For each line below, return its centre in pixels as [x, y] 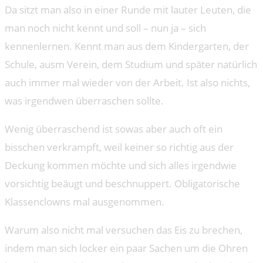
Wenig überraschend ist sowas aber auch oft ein [114, 129]
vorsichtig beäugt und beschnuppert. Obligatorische [122, 183]
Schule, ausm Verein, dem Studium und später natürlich [131, 64]
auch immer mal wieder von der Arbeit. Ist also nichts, [127, 82]
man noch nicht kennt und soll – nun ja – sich [105, 28]
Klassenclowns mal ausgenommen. [85, 201]
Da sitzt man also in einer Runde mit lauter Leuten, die [128, 9]
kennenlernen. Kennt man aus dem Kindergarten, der [127, 46]
